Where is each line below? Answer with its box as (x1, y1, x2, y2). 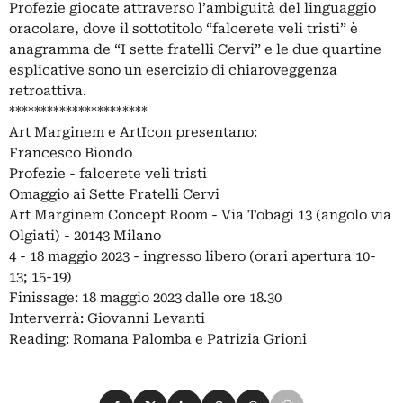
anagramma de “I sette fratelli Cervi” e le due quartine (9, 40, 381, 58)
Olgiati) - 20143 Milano (9, 227, 161, 244)
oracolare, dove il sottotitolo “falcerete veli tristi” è (9, 20, 358, 37)
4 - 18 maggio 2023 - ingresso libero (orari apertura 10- (9, 247, 376, 264)
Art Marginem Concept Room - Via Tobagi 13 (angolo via (9, 206, 391, 223)
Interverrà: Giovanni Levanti (9, 309, 205, 327)
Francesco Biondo (9, 144, 132, 161)
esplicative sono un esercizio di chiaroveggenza (9, 61, 337, 78)
